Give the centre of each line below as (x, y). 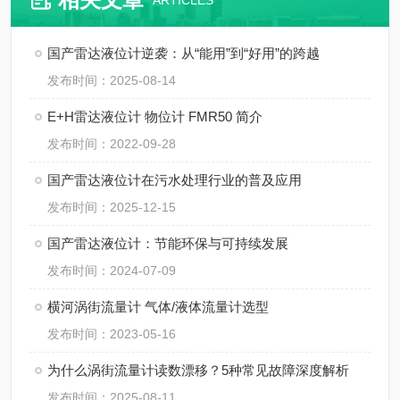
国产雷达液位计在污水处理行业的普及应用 (175, 180)
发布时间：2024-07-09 (112, 271)
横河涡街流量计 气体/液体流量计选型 (158, 307)
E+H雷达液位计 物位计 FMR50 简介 (155, 117)
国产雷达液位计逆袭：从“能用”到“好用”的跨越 (183, 53)
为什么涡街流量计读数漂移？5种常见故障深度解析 (198, 370)
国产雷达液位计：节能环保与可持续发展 (168, 243)
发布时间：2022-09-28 (112, 144)
